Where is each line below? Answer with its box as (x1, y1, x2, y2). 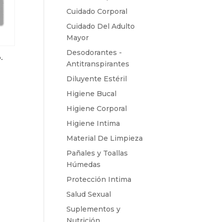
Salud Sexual (66, 189, 111, 199)
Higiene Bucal (66, 89, 117, 98)
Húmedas (66, 160, 101, 169)
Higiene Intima (66, 118, 120, 128)
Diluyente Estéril (66, 74, 127, 83)
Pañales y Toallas (66, 148, 128, 158)
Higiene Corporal (66, 104, 127, 113)
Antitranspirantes (66, 59, 130, 68)
